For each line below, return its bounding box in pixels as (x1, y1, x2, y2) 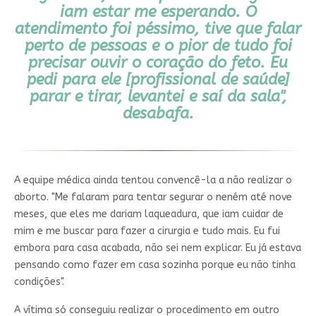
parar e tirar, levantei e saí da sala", (29, 87, 287, 106)
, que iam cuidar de (196, 207, 284, 220)
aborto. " (13, 190, 55, 203)
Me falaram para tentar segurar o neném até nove (54, 190, 292, 203)
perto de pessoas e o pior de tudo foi (24, 36, 292, 55)
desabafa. (122, 104, 194, 123)
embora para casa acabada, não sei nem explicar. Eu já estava (13, 241, 301, 254)
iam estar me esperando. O (59, 2, 257, 21)
